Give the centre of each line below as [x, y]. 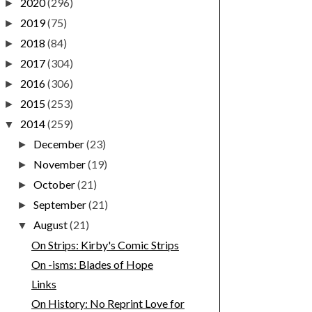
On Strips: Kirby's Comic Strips [105, 245]
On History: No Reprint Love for [108, 304]
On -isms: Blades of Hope [92, 265]
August [52, 225]
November [61, 164]
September [61, 205]
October [56, 185]
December [60, 144]
